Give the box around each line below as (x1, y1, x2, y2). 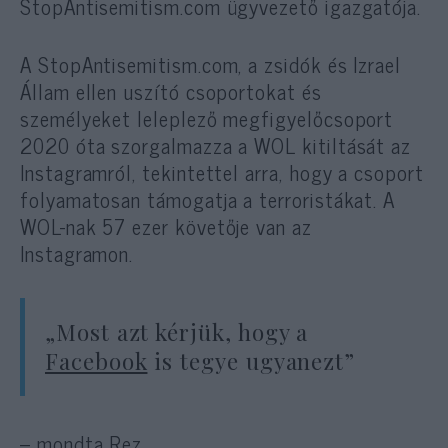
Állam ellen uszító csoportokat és (20, 73, 322, 108)
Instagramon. (20, 235, 134, 270)
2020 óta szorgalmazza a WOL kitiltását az (20, 127, 412, 162)
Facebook (45, 345, 148, 376)
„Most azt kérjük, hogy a (45, 316, 309, 347)
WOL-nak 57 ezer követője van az (20, 208, 312, 243)
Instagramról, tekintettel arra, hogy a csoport (20, 154, 424, 189)
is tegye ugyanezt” (147, 345, 356, 376)
